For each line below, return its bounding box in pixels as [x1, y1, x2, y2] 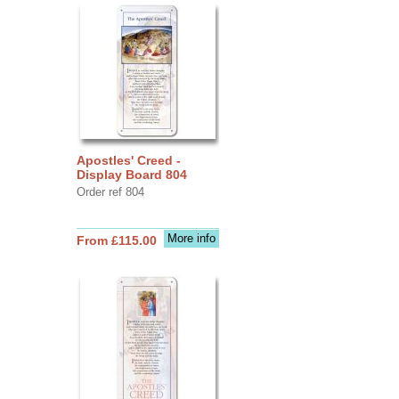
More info [167, 231, 216, 245]
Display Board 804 [76, 167, 187, 182]
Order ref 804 [76, 184, 144, 199]
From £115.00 [76, 232, 157, 248]
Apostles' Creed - [76, 152, 181, 167]
